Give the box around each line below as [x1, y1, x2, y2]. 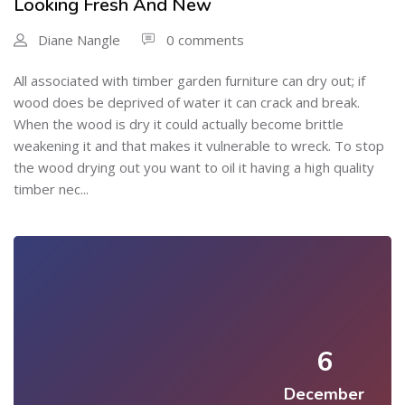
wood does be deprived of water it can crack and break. [14, 93, 360, 112]
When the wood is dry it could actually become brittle [14, 115, 344, 134]
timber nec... [14, 180, 89, 199]
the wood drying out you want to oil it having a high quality [14, 158, 374, 177]
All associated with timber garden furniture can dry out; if [14, 71, 365, 90]
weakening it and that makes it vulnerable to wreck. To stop [14, 137, 384, 155]
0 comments [166, 31, 244, 50]
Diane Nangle [38, 31, 120, 50]
